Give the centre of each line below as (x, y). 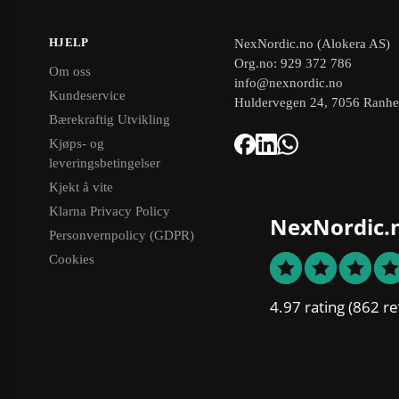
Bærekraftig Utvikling (110, 120)
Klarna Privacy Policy (110, 212)
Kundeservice (87, 96)
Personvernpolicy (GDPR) (122, 236)
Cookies (72, 260)
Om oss (70, 72)
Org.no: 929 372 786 (293, 63)
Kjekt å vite (81, 187)
